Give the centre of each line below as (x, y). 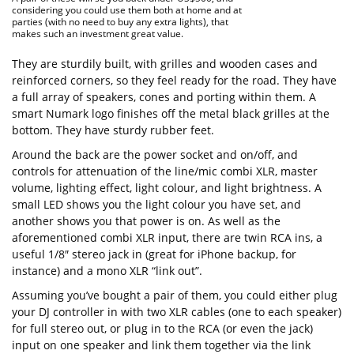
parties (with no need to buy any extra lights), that (120, 22)
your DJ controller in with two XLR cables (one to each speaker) (177, 312)
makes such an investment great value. (98, 34)
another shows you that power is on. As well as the (146, 221)
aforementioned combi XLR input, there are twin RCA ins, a (167, 238)
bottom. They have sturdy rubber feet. (113, 130)
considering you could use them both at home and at (127, 10)
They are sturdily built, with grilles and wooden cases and (165, 64)
